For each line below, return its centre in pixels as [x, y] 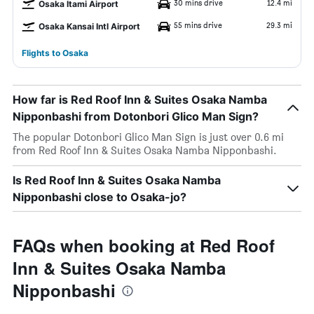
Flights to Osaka [55, 53]
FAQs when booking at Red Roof [144, 245]
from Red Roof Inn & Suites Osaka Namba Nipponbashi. [145, 150]
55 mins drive [198, 25]
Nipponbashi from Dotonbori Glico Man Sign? [136, 116]
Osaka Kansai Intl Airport [89, 26]
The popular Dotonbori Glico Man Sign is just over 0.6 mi [148, 137]
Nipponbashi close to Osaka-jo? [100, 197]
